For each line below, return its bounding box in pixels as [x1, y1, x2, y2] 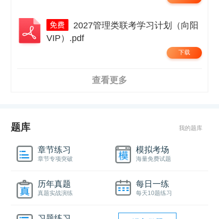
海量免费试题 [136, 155, 172, 163]
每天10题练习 [136, 189, 173, 197]
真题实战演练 [37, 189, 73, 197]
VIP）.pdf [46, 33, 85, 43]
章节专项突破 [37, 155, 73, 163]
